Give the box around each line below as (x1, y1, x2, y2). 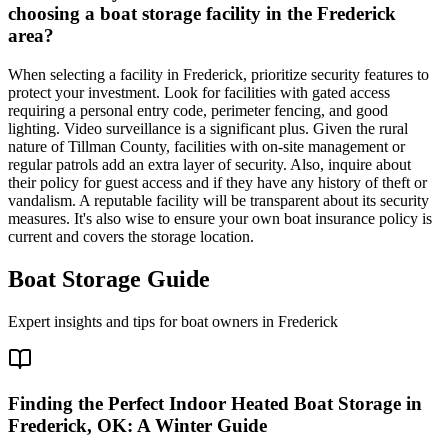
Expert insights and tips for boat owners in (8, 312, 278, 330)
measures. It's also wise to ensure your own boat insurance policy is (8, 209, 432, 227)
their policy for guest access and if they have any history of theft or (8, 173, 427, 191)
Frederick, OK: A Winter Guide (8, 415, 267, 437)
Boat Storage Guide (8, 265, 210, 292)
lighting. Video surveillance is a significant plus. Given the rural (8, 119, 408, 137)
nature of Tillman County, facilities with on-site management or (8, 137, 405, 155)
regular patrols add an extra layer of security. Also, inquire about (8, 155, 411, 173)
